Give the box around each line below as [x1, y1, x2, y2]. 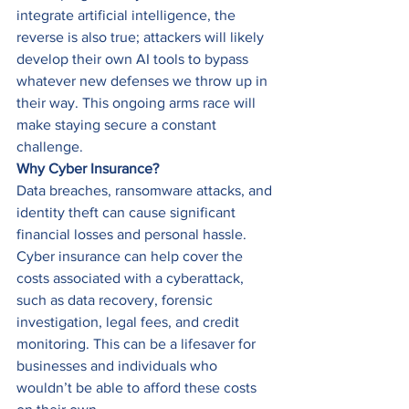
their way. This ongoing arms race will [16, 95, 259, 111]
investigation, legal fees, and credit [16, 314, 243, 330]
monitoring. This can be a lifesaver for [16, 336, 259, 352]
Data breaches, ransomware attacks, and [16, 183, 276, 199]
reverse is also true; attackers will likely [16, 29, 267, 46]
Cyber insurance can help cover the [16, 248, 246, 265]
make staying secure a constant [16, 117, 220, 133]
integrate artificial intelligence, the [16, 7, 239, 24]
